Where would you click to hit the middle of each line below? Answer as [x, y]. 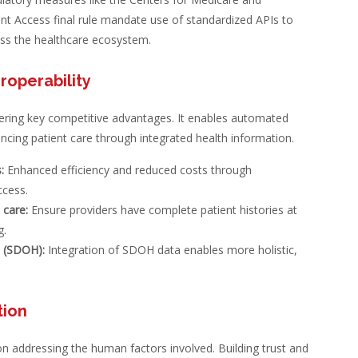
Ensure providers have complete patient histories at [162, 210]
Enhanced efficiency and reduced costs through [127, 170]
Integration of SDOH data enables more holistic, [171, 250]
